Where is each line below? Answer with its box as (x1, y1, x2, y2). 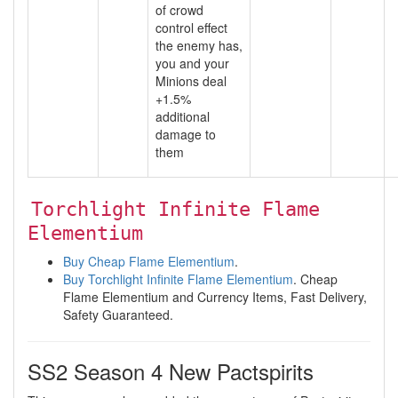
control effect (155, 19, 227, 36)
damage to (155, 125, 216, 143)
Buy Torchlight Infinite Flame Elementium (63, 270, 293, 288)
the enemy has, (155, 36, 243, 54)
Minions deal (155, 72, 227, 90)
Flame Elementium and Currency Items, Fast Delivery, (63, 288, 367, 306)
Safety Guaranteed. (63, 306, 173, 323)
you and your (155, 54, 229, 72)
